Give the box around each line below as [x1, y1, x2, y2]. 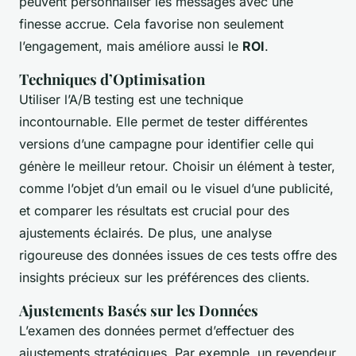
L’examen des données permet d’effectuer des [19, 323, 294, 339]
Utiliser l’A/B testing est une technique [19, 91, 243, 108]
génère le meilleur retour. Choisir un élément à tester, [19, 158, 335, 175]
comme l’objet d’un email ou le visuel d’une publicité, [19, 180, 334, 197]
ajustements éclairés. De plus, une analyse [19, 225, 272, 242]
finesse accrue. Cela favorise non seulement [19, 16, 284, 33]
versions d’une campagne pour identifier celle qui [19, 136, 314, 153]
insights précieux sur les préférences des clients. [19, 269, 310, 286]
